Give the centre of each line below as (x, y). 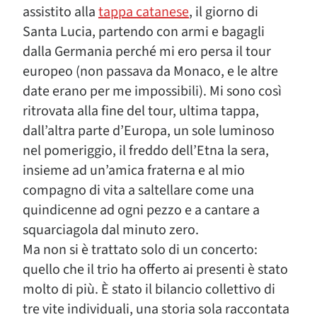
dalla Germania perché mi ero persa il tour (147, 52)
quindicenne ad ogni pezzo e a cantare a (141, 210)
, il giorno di (224, 12)
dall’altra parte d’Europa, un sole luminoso (149, 131)
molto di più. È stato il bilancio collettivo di (149, 289)
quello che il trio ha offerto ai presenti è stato (155, 270)
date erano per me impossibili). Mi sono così (152, 91)
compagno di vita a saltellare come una (138, 190)
